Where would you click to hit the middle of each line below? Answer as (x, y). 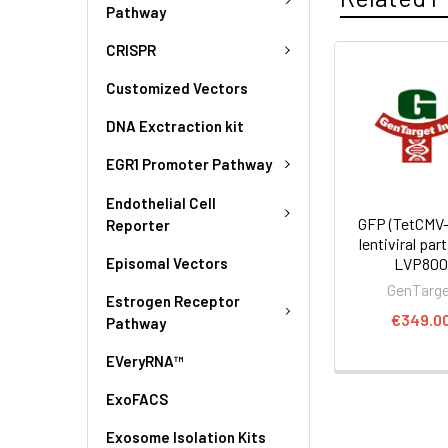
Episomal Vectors (167, 262)
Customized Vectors (177, 88)
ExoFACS (137, 398)
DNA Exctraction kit (175, 126)
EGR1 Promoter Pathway (189, 164)
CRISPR (131, 49)
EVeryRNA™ (145, 360)
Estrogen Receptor (173, 300)
